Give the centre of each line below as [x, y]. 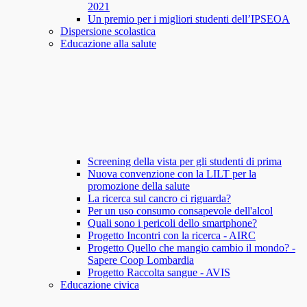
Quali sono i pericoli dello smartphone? [172, 223]
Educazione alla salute [108, 44]
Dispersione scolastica [108, 32]
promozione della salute [139, 186]
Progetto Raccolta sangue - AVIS [159, 273]
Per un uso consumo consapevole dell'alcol [180, 211]
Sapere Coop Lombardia [141, 260]
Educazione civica [100, 285]
